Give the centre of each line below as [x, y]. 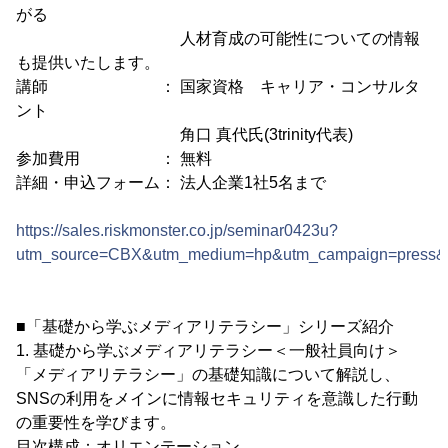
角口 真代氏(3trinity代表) [184, 135]
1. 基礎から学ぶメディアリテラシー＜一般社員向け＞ [208, 351]
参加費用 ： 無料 [114, 159]
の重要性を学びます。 [96, 423]
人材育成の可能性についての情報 [218, 39]
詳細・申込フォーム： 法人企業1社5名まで [171, 183]
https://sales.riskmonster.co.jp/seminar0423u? [177, 231]
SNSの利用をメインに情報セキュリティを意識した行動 [217, 399]
